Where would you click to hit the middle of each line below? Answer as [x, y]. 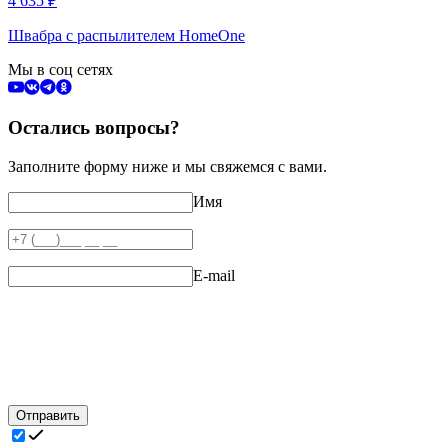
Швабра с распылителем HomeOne [126, 35]
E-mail [214, 276]
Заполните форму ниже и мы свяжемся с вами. [167, 167]
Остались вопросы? [94, 128]
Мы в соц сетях [60, 69]
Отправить [48, 416]
